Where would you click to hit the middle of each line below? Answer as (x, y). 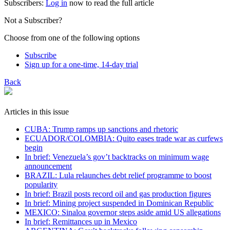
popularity (41, 184)
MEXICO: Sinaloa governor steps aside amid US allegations (123, 212)
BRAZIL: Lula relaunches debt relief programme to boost (118, 175)
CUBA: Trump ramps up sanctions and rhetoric (101, 129)
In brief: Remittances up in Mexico (81, 221)
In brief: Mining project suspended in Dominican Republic (119, 203)
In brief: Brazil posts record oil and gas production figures (118, 194)
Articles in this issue (36, 111)
